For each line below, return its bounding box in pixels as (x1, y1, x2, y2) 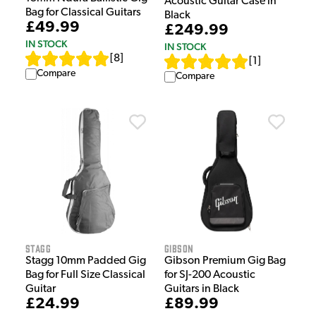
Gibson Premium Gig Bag (164, 255, 286, 267)
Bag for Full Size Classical (25, 269, 145, 281)
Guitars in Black (164, 283, 239, 295)
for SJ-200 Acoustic (164, 269, 255, 281)
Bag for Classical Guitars (25, 6, 141, 18)
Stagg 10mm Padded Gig (25, 255, 146, 267)
